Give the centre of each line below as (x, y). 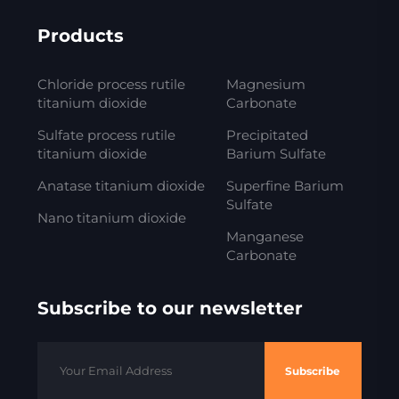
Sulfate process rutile (106, 135)
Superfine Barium (285, 186)
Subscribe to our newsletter (170, 309)
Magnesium (265, 85)
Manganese (265, 237)
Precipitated (267, 135)
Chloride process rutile (111, 85)
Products (80, 36)
